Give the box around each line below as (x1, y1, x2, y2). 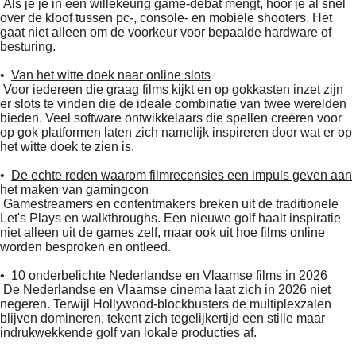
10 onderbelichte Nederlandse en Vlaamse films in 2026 (11, 268, 327, 282)
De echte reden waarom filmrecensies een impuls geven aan (11, 168, 352, 182)
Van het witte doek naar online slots (11, 68, 211, 82)
